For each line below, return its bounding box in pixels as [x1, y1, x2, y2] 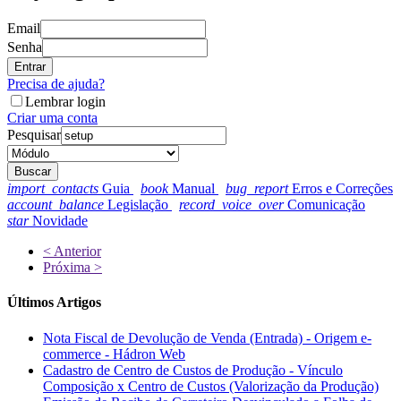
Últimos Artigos [7, 294, 101, 311]
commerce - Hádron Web [43, 346, 185, 362]
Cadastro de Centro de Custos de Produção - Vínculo [43, 362, 343, 378]
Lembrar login [25, 94, 106, 110]
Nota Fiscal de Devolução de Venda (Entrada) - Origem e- [43, 329, 371, 346]
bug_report [226, 181, 288, 197]
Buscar [14, 165, 51, 179]
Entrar [14, 60, 46, 74]
